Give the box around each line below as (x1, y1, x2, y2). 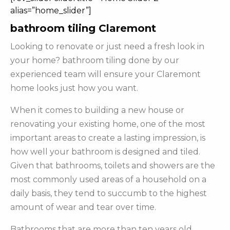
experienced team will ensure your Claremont (10, 69, 201, 80)
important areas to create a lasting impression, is (10, 133, 205, 143)
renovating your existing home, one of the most (10, 119, 205, 129)
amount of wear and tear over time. (10, 202, 156, 213)
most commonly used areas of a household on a (10, 175, 206, 185)
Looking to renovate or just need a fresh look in (10, 42, 204, 52)
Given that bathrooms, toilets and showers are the (10, 161, 215, 171)
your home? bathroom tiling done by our (10, 55, 179, 66)
